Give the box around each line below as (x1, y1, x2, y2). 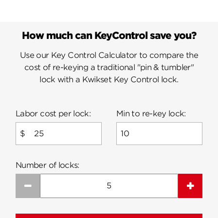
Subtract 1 (31, 180, 77, 191)
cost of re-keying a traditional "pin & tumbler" (24, 63, 194, 73)
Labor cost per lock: (16, 109, 91, 119)
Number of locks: (16, 160, 79, 170)
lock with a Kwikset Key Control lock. (39, 75, 179, 85)
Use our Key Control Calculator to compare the (19, 51, 199, 60)
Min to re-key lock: (116, 109, 186, 119)
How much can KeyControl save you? (22, 30, 196, 42)
